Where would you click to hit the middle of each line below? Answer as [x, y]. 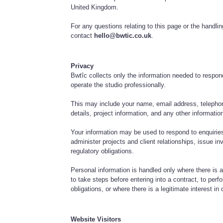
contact [83, 35]
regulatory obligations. [103, 151]
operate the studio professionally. [118, 85]
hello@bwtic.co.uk [123, 35]
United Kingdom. [95, 7]
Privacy [82, 66]
